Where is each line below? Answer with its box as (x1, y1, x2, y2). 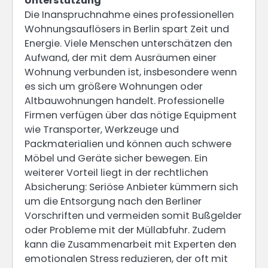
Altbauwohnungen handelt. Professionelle (25, 94, 224, 108)
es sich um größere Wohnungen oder (25, 80, 203, 94)
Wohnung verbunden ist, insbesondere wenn (25, 65, 237, 80)
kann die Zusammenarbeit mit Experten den (25, 237, 236, 252)
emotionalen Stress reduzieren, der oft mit (25, 252, 228, 266)
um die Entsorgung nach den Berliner (25, 194, 202, 209)
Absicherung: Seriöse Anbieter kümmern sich (25, 180, 238, 194)
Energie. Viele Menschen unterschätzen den (25, 36, 232, 51)
